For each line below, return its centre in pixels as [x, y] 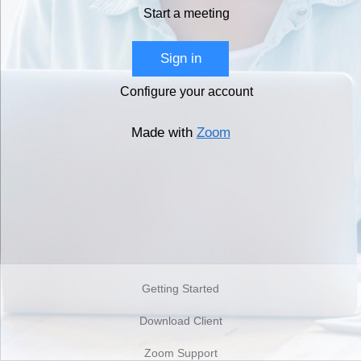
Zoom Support [180, 353]
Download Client [180, 321]
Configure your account [187, 91]
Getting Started [180, 288]
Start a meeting [187, 13]
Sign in [180, 58]
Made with [164, 132]
